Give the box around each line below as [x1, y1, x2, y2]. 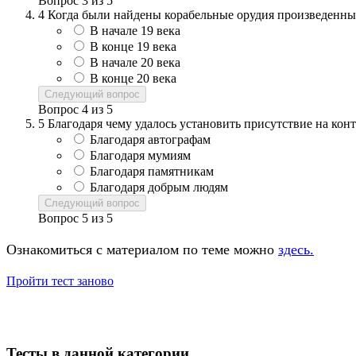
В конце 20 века [90, 71, 176, 85]
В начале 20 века [90, 55, 180, 69]
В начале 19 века [90, 23, 180, 37]
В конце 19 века [90, 39, 176, 53]
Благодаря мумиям [90, 148, 191, 162]
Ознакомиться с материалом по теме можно [6, 241, 278, 257]
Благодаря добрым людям [90, 180, 228, 194]
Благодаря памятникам [90, 164, 214, 178]
